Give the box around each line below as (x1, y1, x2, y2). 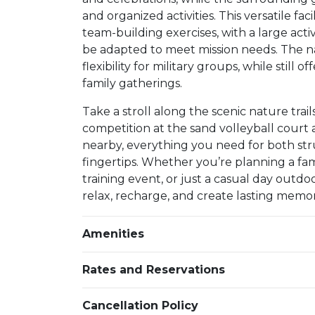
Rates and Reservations (82, 262, 225, 276)
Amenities (82, 226, 144, 240)
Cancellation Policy (82, 298, 198, 312)
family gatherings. (82, 76, 182, 90)
